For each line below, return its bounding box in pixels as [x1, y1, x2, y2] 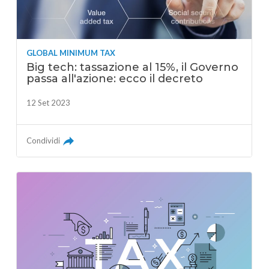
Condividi [26, 135, 61, 145]
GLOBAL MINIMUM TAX [26, 47, 116, 58]
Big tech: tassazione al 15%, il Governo [26, 60, 239, 74]
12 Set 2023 [26, 97, 71, 107]
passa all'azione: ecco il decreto [26, 71, 204, 85]
